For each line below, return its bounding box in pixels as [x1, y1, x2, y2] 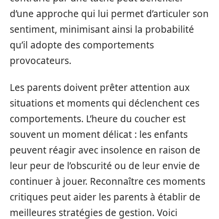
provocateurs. [10, 54, 71, 67]
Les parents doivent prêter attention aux [10, 81, 190, 94]
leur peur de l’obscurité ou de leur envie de [10, 159, 200, 172]
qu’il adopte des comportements [10, 39, 154, 52]
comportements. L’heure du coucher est [10, 112, 186, 125]
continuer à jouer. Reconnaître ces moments [10, 175, 205, 188]
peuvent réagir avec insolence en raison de [10, 143, 200, 156]
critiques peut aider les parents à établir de [10, 190, 200, 203]
